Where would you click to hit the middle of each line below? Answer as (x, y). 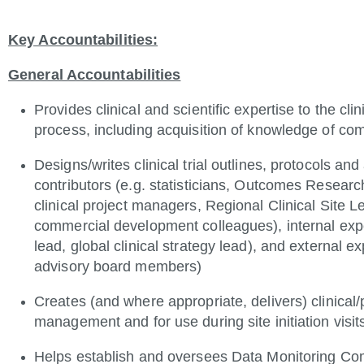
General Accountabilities (95, 75)
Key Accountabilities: (83, 40)
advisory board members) (118, 266)
